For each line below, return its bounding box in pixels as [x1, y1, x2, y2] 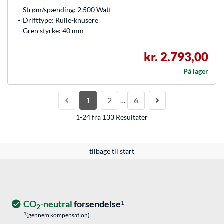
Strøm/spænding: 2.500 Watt [23, 5, 111, 14]
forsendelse [72, 198, 121, 210]
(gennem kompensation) [26, 211, 90, 219]
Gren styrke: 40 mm [23, 26, 84, 35]
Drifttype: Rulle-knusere [23, 16, 98, 25]
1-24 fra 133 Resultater [76, 113, 148, 122]
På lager [183, 67, 208, 76]
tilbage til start [89, 147, 134, 156]
